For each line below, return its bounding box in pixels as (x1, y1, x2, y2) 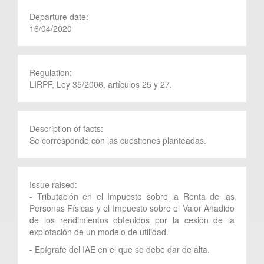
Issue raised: (29, 178, 80, 190)
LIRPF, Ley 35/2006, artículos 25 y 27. (29, 78, 172, 90)
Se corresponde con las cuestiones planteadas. (29, 134, 206, 146)
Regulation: (29, 66, 74, 78)
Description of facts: (29, 122, 105, 134)
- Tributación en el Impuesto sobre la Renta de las (29, 190, 235, 202)
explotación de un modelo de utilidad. (29, 225, 169, 237)
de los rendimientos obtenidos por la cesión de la (29, 213, 235, 226)
